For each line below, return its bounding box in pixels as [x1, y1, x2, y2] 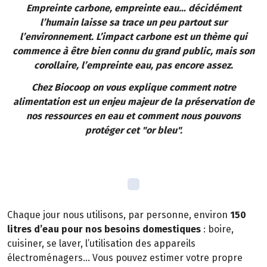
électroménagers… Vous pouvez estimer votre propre [7, 252, 243, 264]
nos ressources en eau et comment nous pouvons [26, 110, 241, 122]
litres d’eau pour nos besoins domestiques [7, 223, 201, 235]
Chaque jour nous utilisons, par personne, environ [7, 209, 228, 221]
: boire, [201, 223, 234, 235]
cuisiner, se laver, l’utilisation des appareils [7, 238, 195, 250]
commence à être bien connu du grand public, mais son [13, 45, 254, 57]
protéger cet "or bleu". [85, 124, 182, 136]
